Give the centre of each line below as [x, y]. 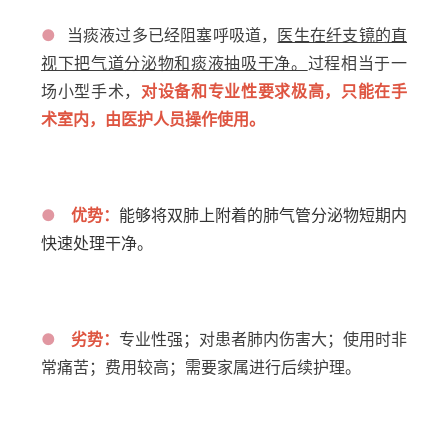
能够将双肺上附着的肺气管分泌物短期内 [263, 215]
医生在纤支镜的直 [342, 35]
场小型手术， [91, 91]
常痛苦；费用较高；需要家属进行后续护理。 [201, 367]
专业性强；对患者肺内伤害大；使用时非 [263, 339]
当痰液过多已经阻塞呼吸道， [172, 35]
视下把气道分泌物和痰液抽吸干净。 [174, 63]
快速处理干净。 [97, 243]
